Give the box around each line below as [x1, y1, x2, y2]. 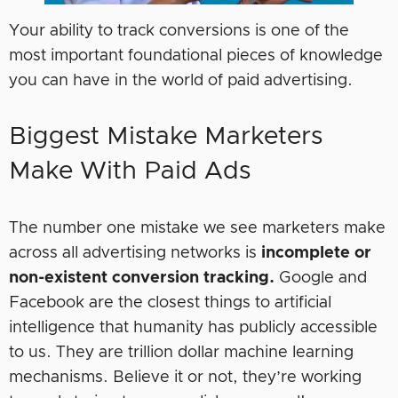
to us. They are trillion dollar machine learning [9, 344, 354, 361]
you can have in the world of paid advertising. [9, 72, 357, 89]
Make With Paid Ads [9, 158, 251, 184]
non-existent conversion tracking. [9, 269, 275, 286]
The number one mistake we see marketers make [9, 219, 386, 236]
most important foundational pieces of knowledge [9, 47, 383, 64]
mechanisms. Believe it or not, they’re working [9, 369, 362, 386]
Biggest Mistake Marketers [9, 123, 322, 149]
